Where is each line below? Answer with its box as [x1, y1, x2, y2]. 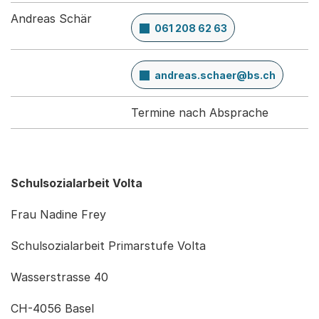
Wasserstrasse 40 [11, 270, 112, 285]
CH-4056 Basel [11, 301, 98, 316]
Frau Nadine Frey [11, 207, 106, 222]
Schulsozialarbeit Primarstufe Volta [11, 239, 209, 253]
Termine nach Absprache [131, 105, 268, 120]
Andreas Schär [11, 11, 92, 26]
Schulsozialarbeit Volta [11, 176, 142, 191]
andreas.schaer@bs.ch [154, 69, 276, 82]
